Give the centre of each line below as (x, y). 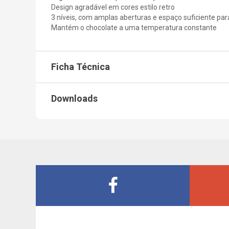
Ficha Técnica (81, 66)
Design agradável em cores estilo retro (113, 7)
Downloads (74, 98)
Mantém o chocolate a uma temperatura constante (134, 27)
